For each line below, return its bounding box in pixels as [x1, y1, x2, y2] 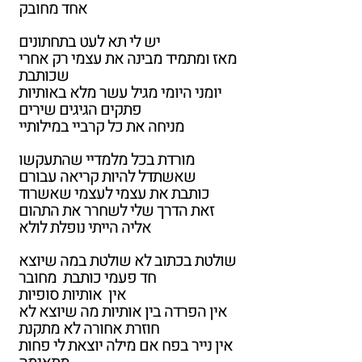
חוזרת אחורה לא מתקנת [19, 317, 159, 340]
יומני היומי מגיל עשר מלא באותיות [19, 81, 221, 104]
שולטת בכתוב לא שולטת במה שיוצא [19, 249, 236, 272]
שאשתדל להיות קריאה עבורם [19, 165, 196, 188]
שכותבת [19, 64, 69, 87]
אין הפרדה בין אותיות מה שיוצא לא [19, 300, 227, 323]
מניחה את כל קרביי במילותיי [19, 115, 184, 138]
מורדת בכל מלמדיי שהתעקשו [19, 148, 204, 171]
